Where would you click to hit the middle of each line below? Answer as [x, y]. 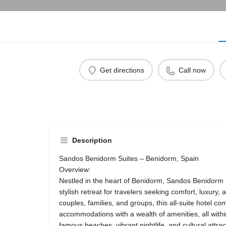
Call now [192, 70]
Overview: [75, 170]
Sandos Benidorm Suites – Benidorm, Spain [129, 159]
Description [92, 140]
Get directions [122, 70]
